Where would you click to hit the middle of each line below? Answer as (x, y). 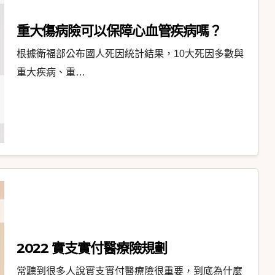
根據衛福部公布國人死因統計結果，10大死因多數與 (130, 54)
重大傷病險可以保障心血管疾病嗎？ (119, 31)
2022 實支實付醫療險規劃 (92, 249)
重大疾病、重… (51, 72)
